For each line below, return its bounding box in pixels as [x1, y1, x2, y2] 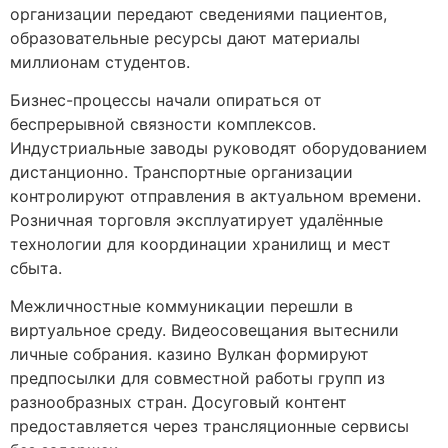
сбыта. [10, 258, 62, 278]
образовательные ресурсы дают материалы [10, 27, 360, 48]
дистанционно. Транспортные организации [10, 162, 353, 182]
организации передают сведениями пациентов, [10, 3, 387, 24]
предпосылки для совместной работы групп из [10, 368, 385, 389]
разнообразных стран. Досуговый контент [10, 392, 347, 413]
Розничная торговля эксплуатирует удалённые [10, 210, 383, 230]
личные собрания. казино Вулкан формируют [10, 344, 369, 365]
